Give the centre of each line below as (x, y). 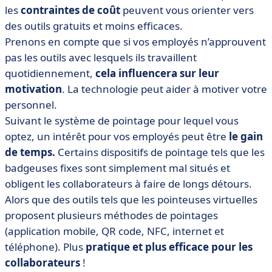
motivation (33, 89)
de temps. (30, 152)
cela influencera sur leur (157, 73)
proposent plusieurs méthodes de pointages (111, 215)
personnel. (31, 105)
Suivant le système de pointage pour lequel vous (122, 121)
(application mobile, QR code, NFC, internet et (114, 231)
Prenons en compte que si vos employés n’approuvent (135, 42)
